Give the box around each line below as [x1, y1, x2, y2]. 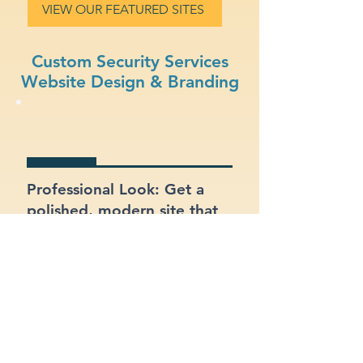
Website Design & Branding [20, 70, 239, 92]
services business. [27, 242, 152, 262]
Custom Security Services [31, 50, 228, 71]
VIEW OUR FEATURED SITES [42, 2, 204, 18]
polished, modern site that [27, 200, 218, 220]
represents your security [27, 221, 199, 241]
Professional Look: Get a [27, 179, 204, 199]
